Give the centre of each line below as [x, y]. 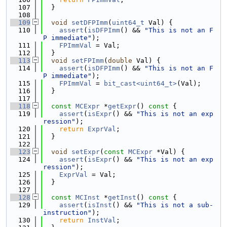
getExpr [122, 106]
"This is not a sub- [175, 205]
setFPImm [88, 61]
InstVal [102, 220]
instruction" [67, 213]
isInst [100, 205]
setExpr [86, 152]
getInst [122, 197]
